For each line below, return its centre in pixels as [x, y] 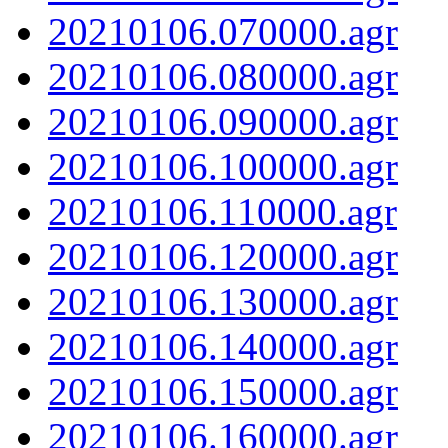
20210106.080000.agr [223, 76]
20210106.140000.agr [223, 346]
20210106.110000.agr [222, 211]
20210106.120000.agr [223, 256]
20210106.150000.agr [223, 391]
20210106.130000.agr [223, 301]
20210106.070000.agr [223, 31]
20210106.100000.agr [223, 166]
